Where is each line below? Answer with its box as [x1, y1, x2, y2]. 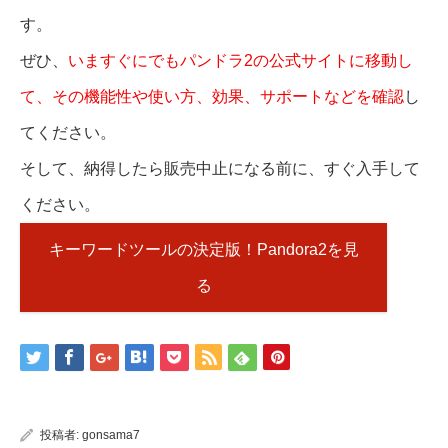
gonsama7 [82, 428, 140, 443]
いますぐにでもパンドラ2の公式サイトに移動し [68, 51, 413, 69]
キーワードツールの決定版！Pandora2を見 [48, 241, 359, 259]
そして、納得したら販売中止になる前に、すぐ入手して [20, 159, 420, 177]
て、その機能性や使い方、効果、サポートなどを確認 [20, 87, 404, 105]
